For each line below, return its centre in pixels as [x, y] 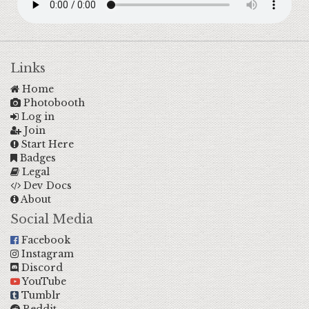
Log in [37, 117]
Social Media [52, 219]
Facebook [44, 240]
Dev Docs [46, 186]
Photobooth [53, 103]
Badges [37, 158]
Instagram [46, 254]
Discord [41, 268]
